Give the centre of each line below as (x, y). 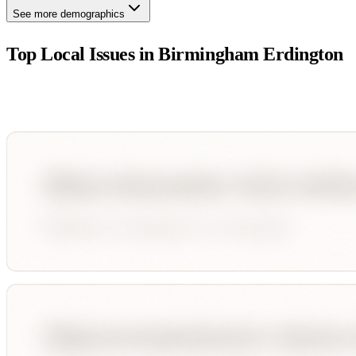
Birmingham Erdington (251, 54)
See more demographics (69, 14)
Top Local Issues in (83, 54)
